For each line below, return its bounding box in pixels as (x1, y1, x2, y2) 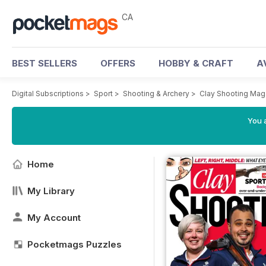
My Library (27, 185, 75, 197)
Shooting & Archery (123, 89, 189, 98)
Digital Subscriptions (12, 89, 84, 98)
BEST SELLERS (12, 58, 77, 69)
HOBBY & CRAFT (159, 58, 233, 69)
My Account (27, 212, 81, 223)
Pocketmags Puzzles (27, 239, 122, 250)
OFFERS (100, 58, 135, 69)
